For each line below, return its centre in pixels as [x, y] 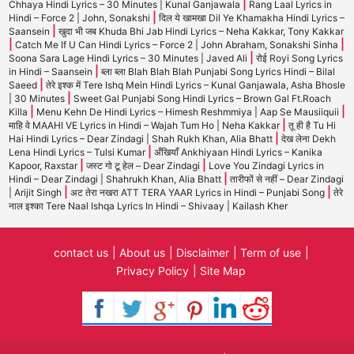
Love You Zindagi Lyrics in [266, 166]
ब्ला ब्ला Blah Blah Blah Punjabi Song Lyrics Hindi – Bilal [218, 72]
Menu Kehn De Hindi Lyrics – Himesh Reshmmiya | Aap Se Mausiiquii [188, 112]
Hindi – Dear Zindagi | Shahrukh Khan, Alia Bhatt [116, 179]
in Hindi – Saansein [51, 72]
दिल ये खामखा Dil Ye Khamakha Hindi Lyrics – [251, 18]
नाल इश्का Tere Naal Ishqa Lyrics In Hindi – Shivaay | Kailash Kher [148, 206]
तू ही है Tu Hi [312, 125]
